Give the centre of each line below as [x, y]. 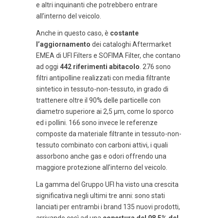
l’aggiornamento [63, 45]
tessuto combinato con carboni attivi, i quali [102, 145]
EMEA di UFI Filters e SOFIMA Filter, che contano [108, 56]
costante [124, 33]
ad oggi [48, 67]
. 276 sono [155, 67]
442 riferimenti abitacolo [100, 67]
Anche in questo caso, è [73, 33]
